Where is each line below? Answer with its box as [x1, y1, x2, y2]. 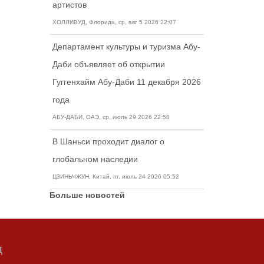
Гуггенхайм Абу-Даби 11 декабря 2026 [52, 77, 201, 87]
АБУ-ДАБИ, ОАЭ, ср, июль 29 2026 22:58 [52, 114, 170, 120]
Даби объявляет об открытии [52, 60, 165, 69]
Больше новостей [49, 190, 125, 200]
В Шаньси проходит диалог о [52, 137, 164, 146]
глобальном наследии [52, 154, 138, 164]
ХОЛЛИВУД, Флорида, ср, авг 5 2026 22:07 [52, 19, 176, 25]
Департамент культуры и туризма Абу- [52, 42, 200, 51]
